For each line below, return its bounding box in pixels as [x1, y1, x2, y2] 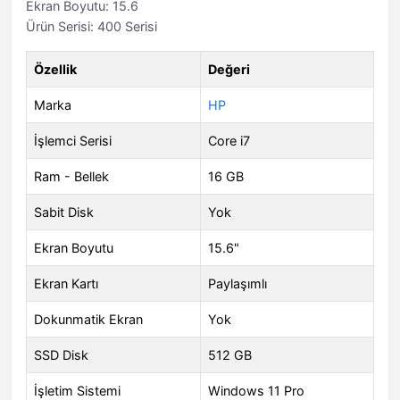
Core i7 [208, 133, 250, 149]
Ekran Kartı [34, 276, 98, 292]
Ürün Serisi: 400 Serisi [26, 19, 157, 35]
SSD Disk [34, 347, 88, 363]
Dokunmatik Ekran [34, 312, 143, 328]
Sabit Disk [34, 204, 94, 221]
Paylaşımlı [208, 276, 267, 292]
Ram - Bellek [34, 169, 109, 185]
